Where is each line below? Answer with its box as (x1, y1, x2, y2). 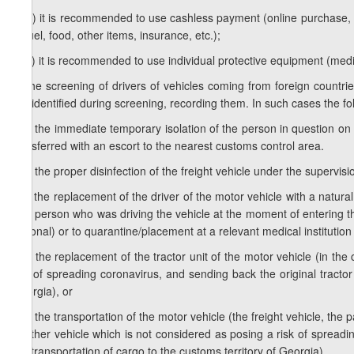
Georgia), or (12, 283, 73, 299)
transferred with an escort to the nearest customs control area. (12, 137, 324, 154)
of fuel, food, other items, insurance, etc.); (12, 27, 220, 43)
